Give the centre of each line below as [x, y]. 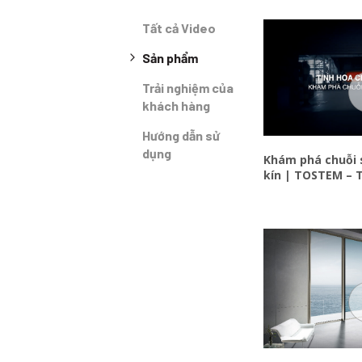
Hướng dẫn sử [181, 135]
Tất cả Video [179, 27]
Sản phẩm [170, 57]
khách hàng [177, 105]
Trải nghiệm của [188, 87]
